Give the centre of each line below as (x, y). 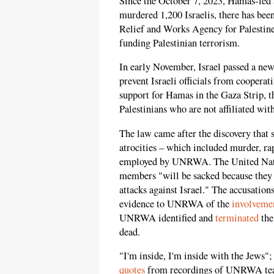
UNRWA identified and (167, 217)
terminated (237, 217)
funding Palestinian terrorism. (180, 43)
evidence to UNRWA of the (176, 203)
